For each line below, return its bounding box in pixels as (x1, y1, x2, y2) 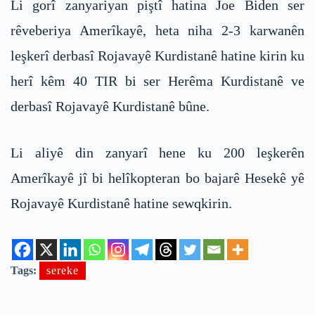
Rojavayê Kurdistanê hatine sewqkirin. (11, 195, 232, 212)
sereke (46, 264, 79, 277)
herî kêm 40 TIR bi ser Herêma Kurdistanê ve (11, 73, 304, 89)
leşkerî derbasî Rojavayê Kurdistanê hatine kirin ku (11, 48, 304, 64)
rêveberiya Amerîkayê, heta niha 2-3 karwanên (11, 22, 304, 39)
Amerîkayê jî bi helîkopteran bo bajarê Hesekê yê (11, 170, 304, 186)
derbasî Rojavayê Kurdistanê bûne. (11, 98, 210, 115)
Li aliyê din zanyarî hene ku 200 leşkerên (11, 145, 304, 161)
